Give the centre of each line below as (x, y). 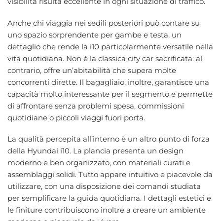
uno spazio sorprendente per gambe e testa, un (94, 35)
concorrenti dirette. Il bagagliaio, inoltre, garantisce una (108, 82)
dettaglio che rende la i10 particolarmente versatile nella (110, 46)
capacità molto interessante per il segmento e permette (110, 94)
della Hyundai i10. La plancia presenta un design (95, 151)
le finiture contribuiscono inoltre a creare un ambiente (107, 210)
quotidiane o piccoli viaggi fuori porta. (76, 117)
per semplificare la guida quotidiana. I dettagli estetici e (109, 198)
